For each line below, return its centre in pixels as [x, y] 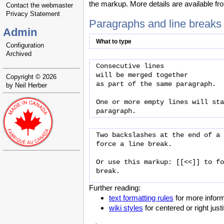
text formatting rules [141, 198]
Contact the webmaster [39, 5]
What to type [114, 41]
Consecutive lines [130, 66]
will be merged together [142, 75]
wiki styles [126, 208]
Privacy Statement [33, 14]
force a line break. [134, 144]
